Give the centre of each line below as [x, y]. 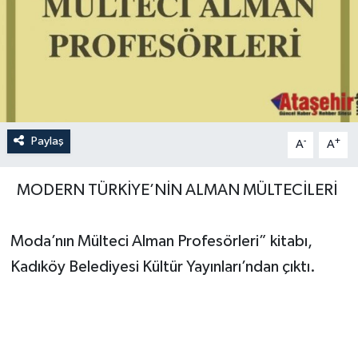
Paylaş [47, 141]
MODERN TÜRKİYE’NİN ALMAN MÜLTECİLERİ [173, 191]
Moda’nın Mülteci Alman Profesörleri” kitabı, [161, 242]
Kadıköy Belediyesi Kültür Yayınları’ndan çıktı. [163, 267]
